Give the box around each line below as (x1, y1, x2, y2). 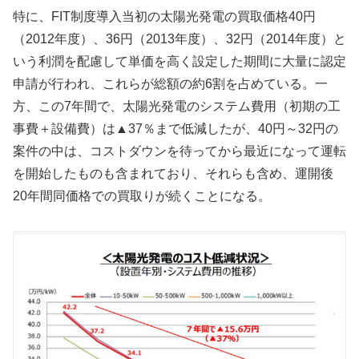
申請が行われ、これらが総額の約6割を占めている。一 (13, 77, 328, 91)
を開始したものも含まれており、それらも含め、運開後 (13, 167, 333, 181)
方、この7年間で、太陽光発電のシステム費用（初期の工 (13, 99, 341, 114)
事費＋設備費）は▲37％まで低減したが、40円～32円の (13, 122, 338, 136)
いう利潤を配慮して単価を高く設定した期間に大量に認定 (13, 54, 346, 69)
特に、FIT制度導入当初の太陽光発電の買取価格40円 (13, 10, 316, 24)
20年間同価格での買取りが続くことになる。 (13, 189, 271, 204)
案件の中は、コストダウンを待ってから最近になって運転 (13, 144, 346, 159)
